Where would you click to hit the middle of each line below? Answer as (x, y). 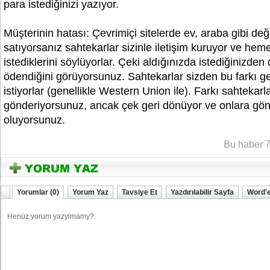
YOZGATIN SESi (109, 120)
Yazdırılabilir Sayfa (202, 192)
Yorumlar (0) (38, 192)
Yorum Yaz (90, 192)
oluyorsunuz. (36, 120)
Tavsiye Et (140, 192)
